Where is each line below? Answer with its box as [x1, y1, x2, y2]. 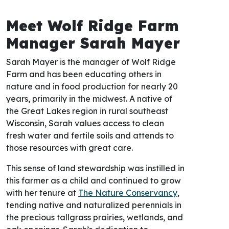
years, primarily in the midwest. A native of [6, 90, 172, 101]
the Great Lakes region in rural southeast [6, 102, 168, 113]
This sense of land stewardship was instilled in [6, 159, 185, 170]
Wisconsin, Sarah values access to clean [6, 114, 164, 125]
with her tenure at [6, 184, 78, 195]
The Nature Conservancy [78, 184, 177, 195]
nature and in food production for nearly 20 [6, 78, 178, 88]
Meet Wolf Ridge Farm [6, 13, 179, 32]
